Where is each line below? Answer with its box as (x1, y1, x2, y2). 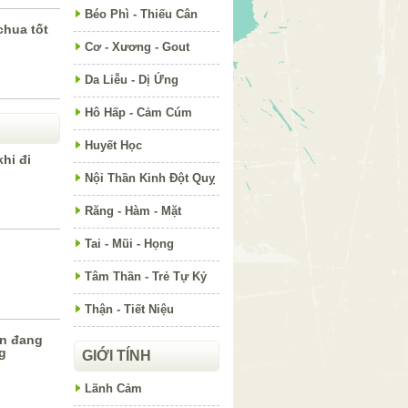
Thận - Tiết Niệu (85, 302, 174, 316)
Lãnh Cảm (85, 382, 142, 395)
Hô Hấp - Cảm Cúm (85, 106, 192, 119)
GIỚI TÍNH (82, 348, 151, 363)
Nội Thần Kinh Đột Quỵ (85, 171, 215, 185)
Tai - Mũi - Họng (85, 237, 174, 250)
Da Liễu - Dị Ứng (85, 73, 178, 87)
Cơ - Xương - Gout (85, 40, 189, 54)
